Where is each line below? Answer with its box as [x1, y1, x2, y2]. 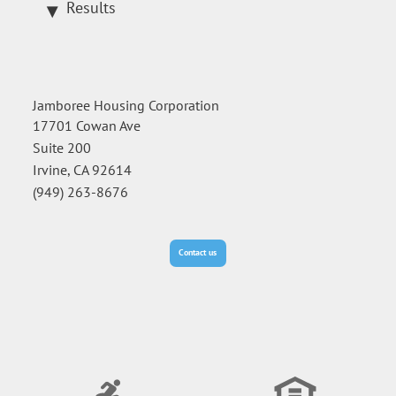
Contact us [179, 247, 217, 259]
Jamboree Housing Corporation [33, 96, 220, 115]
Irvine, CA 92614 [33, 161, 133, 179]
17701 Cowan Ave [33, 117, 141, 135]
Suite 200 [33, 139, 92, 157]
